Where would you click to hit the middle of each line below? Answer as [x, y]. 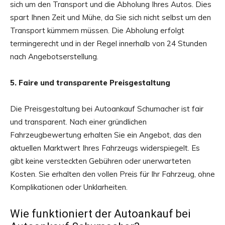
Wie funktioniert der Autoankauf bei [100, 214]
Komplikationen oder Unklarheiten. [69, 187]
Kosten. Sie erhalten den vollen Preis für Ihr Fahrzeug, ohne [113, 174]
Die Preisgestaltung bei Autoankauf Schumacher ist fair [107, 109]
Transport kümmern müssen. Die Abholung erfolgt [97, 31]
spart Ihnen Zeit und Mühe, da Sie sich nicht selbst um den [110, 18]
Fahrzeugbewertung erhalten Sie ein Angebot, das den [106, 135]
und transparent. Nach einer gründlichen [78, 122]
